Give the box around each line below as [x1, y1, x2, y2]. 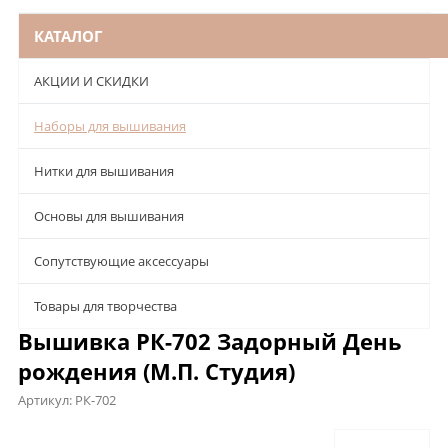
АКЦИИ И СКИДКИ [34, 71, 149, 90]
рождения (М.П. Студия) [18, 355, 295, 386]
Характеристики [114, 423, 238, 446]
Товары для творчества [34, 296, 177, 315]
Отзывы [256, 423, 316, 446]
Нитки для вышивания [34, 161, 174, 180]
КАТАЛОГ [34, 25, 102, 46]
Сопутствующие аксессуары [34, 251, 209, 270]
